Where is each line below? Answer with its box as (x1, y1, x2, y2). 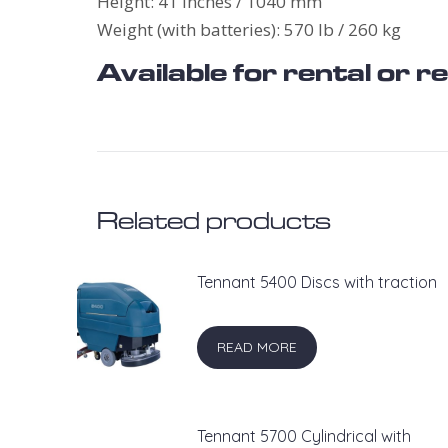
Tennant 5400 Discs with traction (197, 272, 438, 292)
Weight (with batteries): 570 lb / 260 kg (97, 18, 401, 41)
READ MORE (217, 338, 298, 356)
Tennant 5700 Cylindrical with (197, 426, 412, 446)
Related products (97, 205, 331, 235)
